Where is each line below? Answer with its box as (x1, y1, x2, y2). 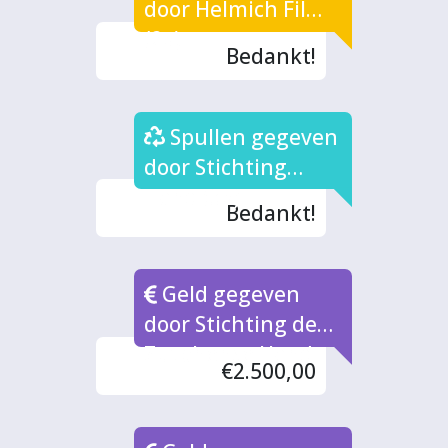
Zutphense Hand (144, 340, 314, 369)
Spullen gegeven (165, 122, 339, 151)
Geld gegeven (157, 280, 301, 309)
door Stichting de (144, 310, 318, 339)
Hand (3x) (144, 182, 241, 211)
